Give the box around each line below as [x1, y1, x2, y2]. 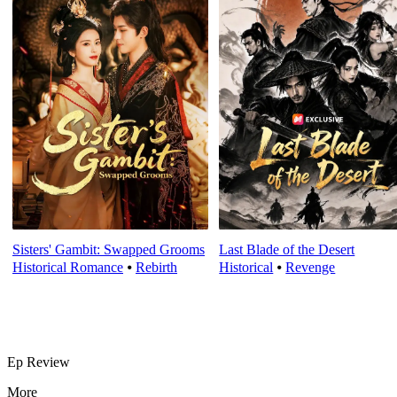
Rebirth [136, 260, 177, 276]
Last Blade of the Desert [219, 242, 355, 258]
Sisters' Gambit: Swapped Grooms [12, 242, 205, 258]
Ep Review [7, 354, 70, 370]
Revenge [285, 260, 336, 276]
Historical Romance [12, 260, 123, 276]
